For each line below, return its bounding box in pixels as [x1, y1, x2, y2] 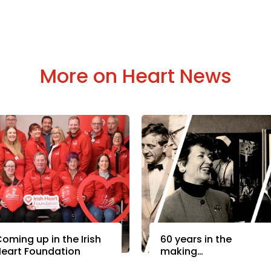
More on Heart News [39, 62, 232, 90]
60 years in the [160, 232, 232, 247]
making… [160, 244, 203, 259]
